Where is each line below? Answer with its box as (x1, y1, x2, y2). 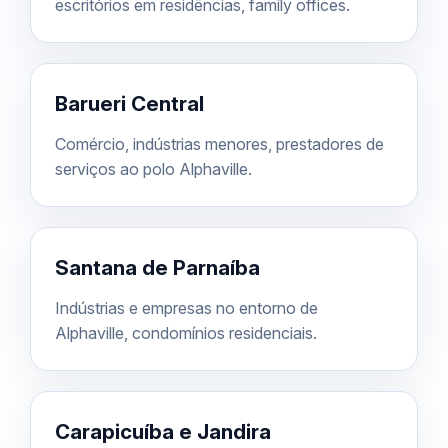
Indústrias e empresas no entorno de (55, 297, 318, 318)
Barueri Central (55, 90, 204, 116)
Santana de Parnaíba (55, 254, 260, 280)
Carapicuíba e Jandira (55, 418, 271, 444)
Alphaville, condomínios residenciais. (55, 322, 317, 343)
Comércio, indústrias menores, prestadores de (55, 133, 384, 154)
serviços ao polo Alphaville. (55, 158, 252, 179)
